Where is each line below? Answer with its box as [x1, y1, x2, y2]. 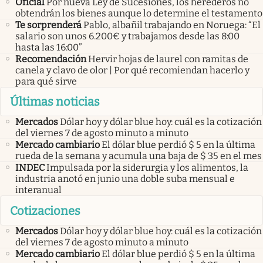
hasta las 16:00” [15, 41, 82, 53]
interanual [15, 184, 62, 196]
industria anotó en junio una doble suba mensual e [15, 173, 235, 185]
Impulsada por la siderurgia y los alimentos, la [46, 162, 248, 174]
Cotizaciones [10, 203, 80, 218]
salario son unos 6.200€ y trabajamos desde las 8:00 [15, 30, 240, 42]
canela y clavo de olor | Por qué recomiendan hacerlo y [15, 64, 249, 76]
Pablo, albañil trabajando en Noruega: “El [83, 19, 261, 31]
